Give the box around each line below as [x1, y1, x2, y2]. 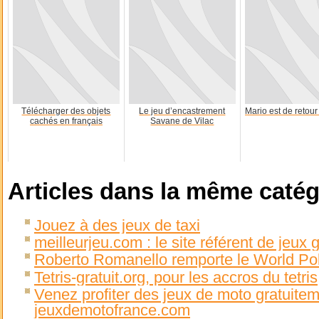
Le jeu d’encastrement [139, 106, 226, 117]
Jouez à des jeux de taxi [34, 216, 200, 234]
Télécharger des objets [21, 106, 111, 117]
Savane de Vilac [150, 116, 214, 127]
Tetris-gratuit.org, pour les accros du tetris [34, 268, 318, 286]
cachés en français [30, 116, 103, 127]
